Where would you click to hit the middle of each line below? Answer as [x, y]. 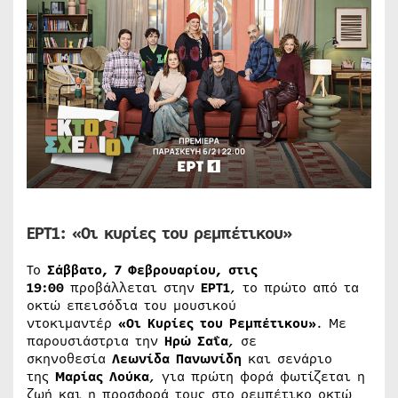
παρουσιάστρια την [96, 341]
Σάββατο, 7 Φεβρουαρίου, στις [152, 270]
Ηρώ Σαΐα [196, 341]
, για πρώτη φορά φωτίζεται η [257, 376]
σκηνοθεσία [69, 358]
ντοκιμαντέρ [72, 323]
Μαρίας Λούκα [102, 376]
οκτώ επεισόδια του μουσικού [131, 305]
